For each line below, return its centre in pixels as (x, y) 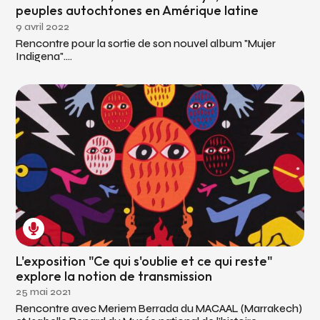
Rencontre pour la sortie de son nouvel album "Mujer (146, 43)
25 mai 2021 (44, 291)
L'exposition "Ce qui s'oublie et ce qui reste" (145, 261)
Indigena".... (44, 56)
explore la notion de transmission (114, 276)
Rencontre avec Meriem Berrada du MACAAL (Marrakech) (159, 308)
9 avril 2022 (43, 26)
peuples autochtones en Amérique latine (137, 11)
